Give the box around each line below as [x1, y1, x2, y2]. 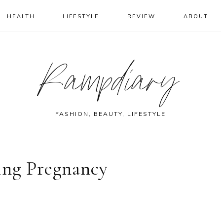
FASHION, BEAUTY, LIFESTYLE [55, 110, 166, 117]
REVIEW [127, 13, 156, 20]
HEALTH [6, 13, 35, 20]
